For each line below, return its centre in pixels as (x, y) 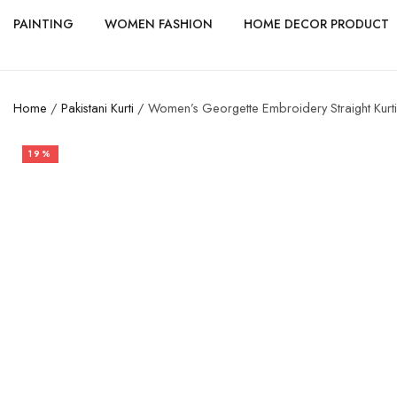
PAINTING (43, 23)
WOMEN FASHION (159, 23)
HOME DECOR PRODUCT (316, 23)
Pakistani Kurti (97, 108)
